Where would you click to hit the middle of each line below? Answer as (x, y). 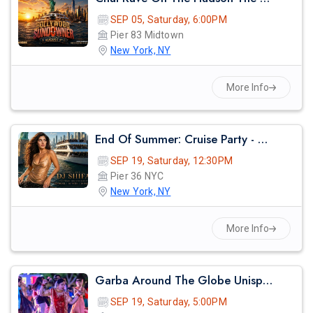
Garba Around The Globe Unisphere (268, 281)
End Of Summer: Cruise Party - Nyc (263, 139)
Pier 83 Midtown (147, 35)
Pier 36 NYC (137, 176)
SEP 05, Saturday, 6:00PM (169, 20)
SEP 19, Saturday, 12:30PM (172, 161)
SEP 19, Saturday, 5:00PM (169, 302)
